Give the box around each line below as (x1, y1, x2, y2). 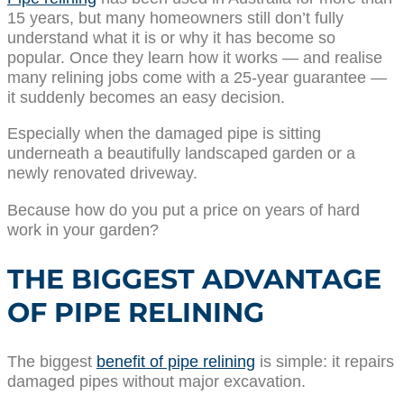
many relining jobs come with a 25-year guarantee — (7, 67, 387, 87)
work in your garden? (7, 219, 159, 239)
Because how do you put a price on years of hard (7, 199, 360, 219)
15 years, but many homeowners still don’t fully (7, 7, 344, 27)
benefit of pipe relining (96, 351, 255, 371)
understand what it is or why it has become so (7, 27, 335, 47)
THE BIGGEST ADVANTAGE (7, 262, 381, 296)
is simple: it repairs (255, 351, 394, 371)
